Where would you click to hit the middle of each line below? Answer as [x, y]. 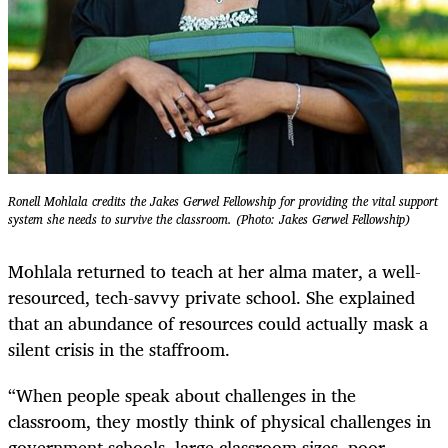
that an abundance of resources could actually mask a [218, 323]
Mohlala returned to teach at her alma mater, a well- [214, 271]
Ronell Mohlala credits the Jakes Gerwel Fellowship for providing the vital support [223, 201]
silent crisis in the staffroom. [119, 349]
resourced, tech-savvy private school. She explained [211, 297]
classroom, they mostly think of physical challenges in [219, 421]
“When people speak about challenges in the [182, 395]
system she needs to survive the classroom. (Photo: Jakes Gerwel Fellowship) [209, 219]
